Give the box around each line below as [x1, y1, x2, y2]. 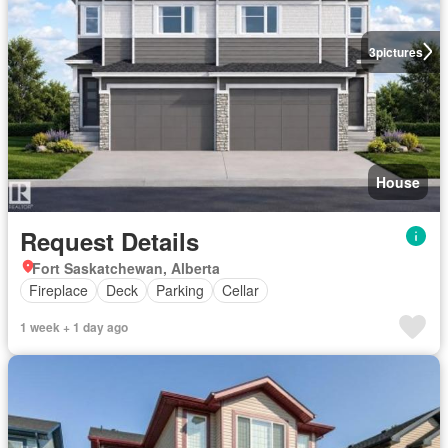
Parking [156, 280, 204, 300]
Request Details [20, 223, 199, 258]
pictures [375, 42, 423, 61]
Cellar [222, 280, 259, 300]
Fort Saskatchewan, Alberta [32, 257, 220, 278]
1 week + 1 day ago [20, 317, 128, 336]
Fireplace [29, 280, 88, 300]
